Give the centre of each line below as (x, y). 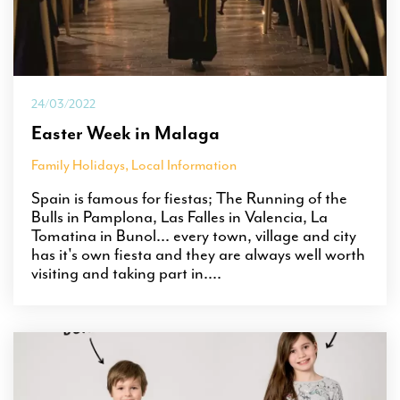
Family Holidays (78, 165)
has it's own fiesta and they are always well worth (198, 254)
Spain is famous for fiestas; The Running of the (189, 198)
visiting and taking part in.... (126, 273)
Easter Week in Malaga (125, 133)
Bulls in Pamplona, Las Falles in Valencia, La (179, 217)
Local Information (184, 165)
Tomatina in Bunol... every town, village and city (194, 235)
